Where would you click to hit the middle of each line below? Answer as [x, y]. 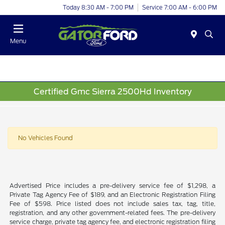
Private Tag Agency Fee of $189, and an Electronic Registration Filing [113, 195]
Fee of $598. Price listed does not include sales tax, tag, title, [113, 204]
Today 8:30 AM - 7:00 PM [98, 7]
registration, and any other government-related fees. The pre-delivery [113, 213]
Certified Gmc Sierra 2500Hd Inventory [113, 91]
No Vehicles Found [45, 138]
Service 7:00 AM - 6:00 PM [180, 7]
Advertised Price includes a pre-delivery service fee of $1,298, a [113, 186]
